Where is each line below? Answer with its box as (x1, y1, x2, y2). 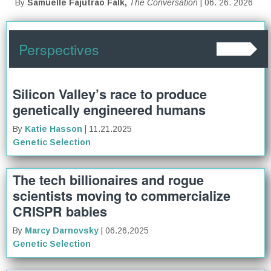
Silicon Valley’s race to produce (13, 84, 207, 103)
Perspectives (19, 38, 99, 59)
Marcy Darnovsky (25, 225, 99, 235)
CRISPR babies (13, 201, 107, 221)
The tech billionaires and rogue (13, 170, 204, 189)
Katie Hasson (25, 123, 82, 134)
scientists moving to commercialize (13, 186, 230, 205)
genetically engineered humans (13, 100, 206, 119)
